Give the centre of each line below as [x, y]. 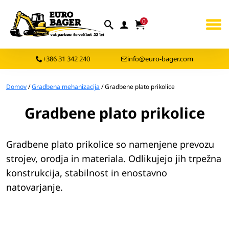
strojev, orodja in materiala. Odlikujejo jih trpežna [114, 158]
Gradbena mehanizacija [66, 87]
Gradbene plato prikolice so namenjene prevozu [110, 144]
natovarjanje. [35, 187]
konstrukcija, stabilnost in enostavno [87, 173]
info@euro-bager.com [160, 59]
